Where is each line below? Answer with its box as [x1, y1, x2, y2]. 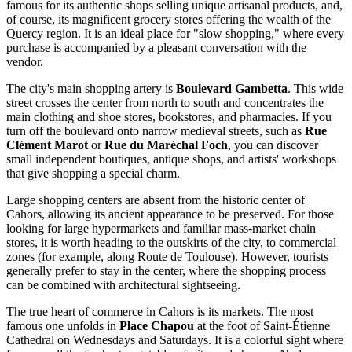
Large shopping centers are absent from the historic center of [6, 192, 305, 207]
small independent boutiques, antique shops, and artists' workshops [6, 152, 336, 166]
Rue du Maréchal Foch [104, 137, 228, 152]
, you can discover [228, 137, 318, 152]
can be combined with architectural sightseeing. [6, 277, 240, 291]
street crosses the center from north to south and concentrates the [6, 95, 324, 109]
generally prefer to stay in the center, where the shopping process [6, 263, 326, 277]
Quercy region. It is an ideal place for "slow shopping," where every [6, 26, 344, 40]
